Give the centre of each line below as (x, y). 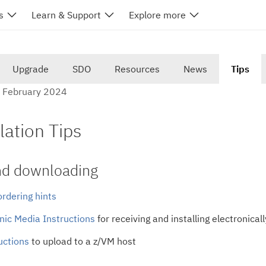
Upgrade (31, 69)
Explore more (157, 15)
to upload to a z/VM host (82, 241)
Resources (137, 69)
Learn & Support (66, 15)
